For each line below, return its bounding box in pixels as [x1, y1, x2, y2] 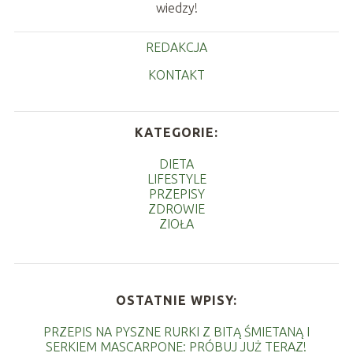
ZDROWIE [148, 201, 205, 216]
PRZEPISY [148, 186, 205, 201]
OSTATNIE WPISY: [115, 292, 237, 307]
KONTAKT [148, 67, 205, 82]
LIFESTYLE [147, 171, 206, 186]
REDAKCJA [146, 39, 207, 54]
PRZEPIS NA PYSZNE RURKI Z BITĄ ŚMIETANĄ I [43, 324, 310, 339]
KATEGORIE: [135, 124, 218, 139]
